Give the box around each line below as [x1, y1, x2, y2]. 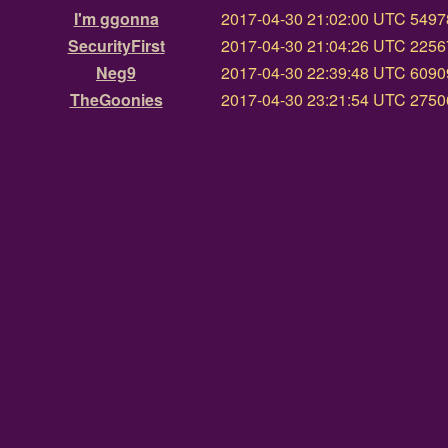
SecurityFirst [67, 34, 165, 58]
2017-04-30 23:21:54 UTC [221, 88, 406, 112]
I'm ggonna [73, 7, 159, 31]
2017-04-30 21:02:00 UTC [221, 7, 406, 31]
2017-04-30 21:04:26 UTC [221, 34, 406, 58]
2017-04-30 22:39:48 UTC [221, 61, 406, 85]
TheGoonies [69, 88, 163, 112]
